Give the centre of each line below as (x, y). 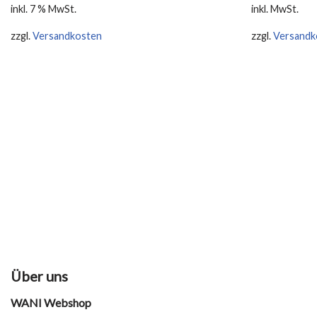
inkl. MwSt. (275, 8)
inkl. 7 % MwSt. (44, 8)
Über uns (39, 276)
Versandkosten (67, 36)
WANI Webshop (51, 302)
